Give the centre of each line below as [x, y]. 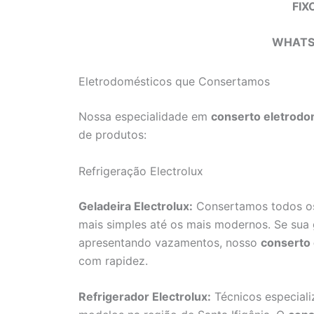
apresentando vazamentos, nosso [170, 242]
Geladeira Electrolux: [136, 206]
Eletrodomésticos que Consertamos [174, 82]
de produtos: [112, 135]
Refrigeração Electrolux [141, 171]
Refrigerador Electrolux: [145, 297]
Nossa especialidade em [145, 117]
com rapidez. [113, 260]
